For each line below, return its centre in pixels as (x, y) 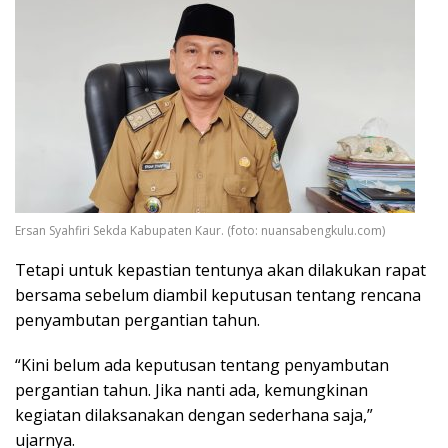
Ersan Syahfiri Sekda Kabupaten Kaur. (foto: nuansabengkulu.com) (200, 230)
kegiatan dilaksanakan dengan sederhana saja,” (194, 414)
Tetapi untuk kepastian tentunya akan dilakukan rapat (220, 269)
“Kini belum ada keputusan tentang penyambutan (202, 364)
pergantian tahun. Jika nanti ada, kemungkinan (191, 389)
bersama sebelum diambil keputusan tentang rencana (218, 294)
